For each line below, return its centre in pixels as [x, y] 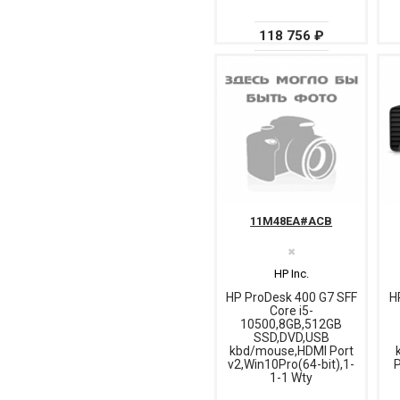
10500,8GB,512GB [291, 325]
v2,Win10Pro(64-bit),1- [291, 365]
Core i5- [291, 311]
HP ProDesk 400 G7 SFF [291, 298]
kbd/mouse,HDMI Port [291, 351]
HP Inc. [291, 274]
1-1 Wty [291, 378]
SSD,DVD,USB [291, 338]
